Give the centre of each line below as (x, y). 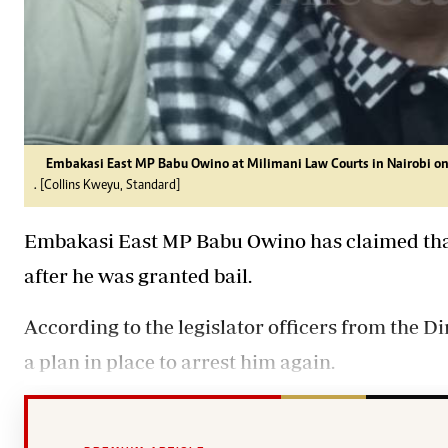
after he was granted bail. (138, 275)
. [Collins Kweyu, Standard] (107, 185)
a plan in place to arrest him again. (179, 361)
